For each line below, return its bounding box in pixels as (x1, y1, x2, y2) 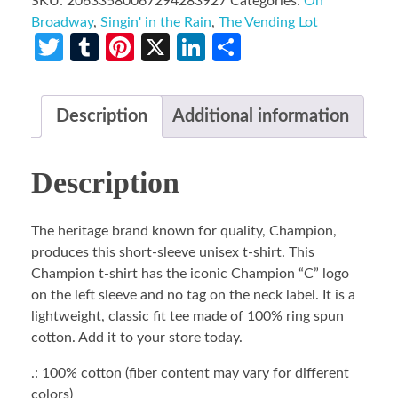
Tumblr (99, 33, 186, 61)
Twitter (63, 33, 152, 61)
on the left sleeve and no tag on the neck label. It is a (31, 287, 355, 302)
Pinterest (134, 33, 246, 61)
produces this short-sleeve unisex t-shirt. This (31, 244, 314, 259)
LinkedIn (205, 33, 311, 61)
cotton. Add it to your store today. (31, 330, 243, 345)
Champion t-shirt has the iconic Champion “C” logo (31, 266, 349, 281)
